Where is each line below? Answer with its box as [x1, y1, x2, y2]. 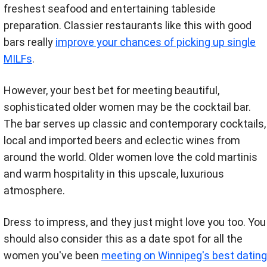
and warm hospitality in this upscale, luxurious [4, 167, 224, 180]
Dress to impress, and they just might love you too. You [4, 215, 266, 228]
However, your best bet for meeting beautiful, [4, 83, 219, 97]
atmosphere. [4, 184, 65, 197]
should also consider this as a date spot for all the [4, 232, 243, 245]
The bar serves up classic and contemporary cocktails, [4, 117, 266, 130]
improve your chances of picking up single [55, 35, 256, 48]
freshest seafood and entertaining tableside [4, 2, 216, 15]
